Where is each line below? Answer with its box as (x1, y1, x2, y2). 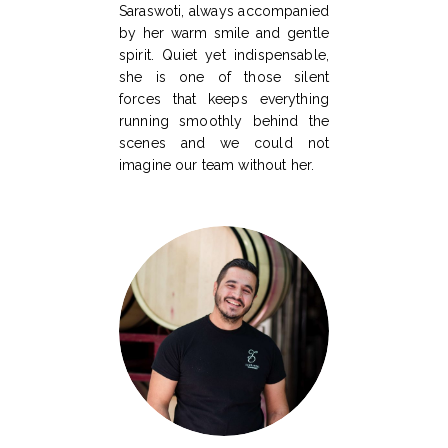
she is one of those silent (119, 69, 329, 86)
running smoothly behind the (119, 113, 329, 130)
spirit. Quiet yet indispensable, (119, 47, 329, 64)
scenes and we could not (119, 135, 329, 152)
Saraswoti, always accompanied (119, 3, 329, 20)
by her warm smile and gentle (119, 25, 329, 42)
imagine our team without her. (119, 157, 315, 174)
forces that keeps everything (119, 91, 329, 108)
